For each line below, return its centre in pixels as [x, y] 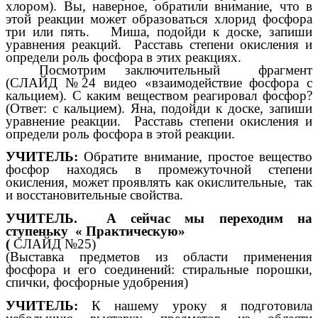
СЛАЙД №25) [55, 243]
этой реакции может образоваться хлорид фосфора [159, 18]
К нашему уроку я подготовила [195, 305]
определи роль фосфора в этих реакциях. [124, 57]
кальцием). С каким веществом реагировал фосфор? [159, 95]
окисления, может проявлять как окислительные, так [159, 182]
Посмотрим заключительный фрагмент [176, 70]
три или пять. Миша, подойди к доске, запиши [159, 31]
